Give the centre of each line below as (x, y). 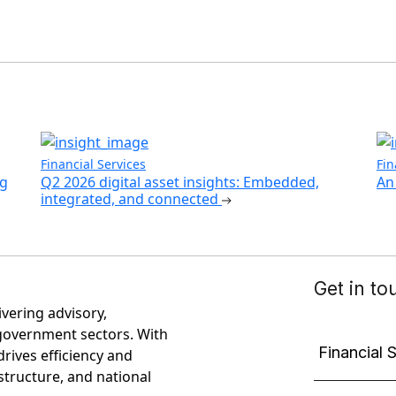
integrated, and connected (131, 199)
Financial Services (93, 164)
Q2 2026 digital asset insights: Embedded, (180, 183)
